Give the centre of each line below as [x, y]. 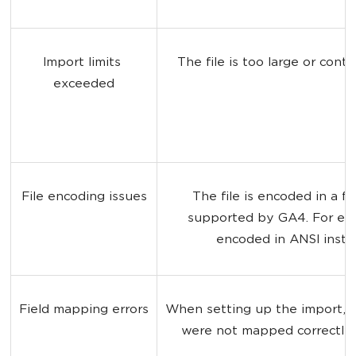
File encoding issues [84, 197]
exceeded [84, 84]
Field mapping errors [84, 310]
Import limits [84, 63]
